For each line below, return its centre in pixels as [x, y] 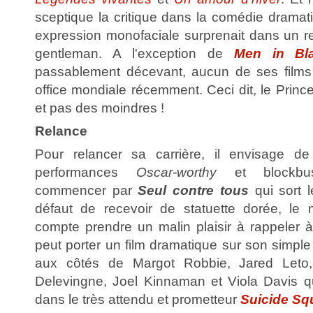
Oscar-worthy [176, 172]
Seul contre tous [193, 190]
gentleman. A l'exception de [134, 53]
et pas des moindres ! [100, 108]
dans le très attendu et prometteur [138, 299]
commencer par [87, 190]
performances [86, 172]
